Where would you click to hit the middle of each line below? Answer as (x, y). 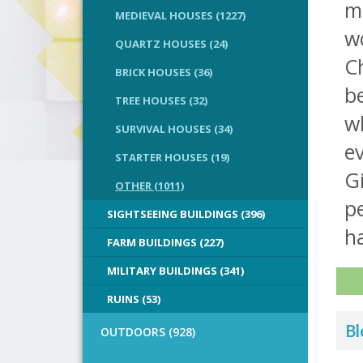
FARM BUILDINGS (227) (165, 242)
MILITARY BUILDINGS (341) (175, 271)
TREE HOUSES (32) (161, 100)
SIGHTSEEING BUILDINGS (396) (186, 214)
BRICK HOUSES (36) (164, 72)
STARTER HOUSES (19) (172, 157)
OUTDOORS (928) (148, 332)
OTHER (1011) (149, 186)
